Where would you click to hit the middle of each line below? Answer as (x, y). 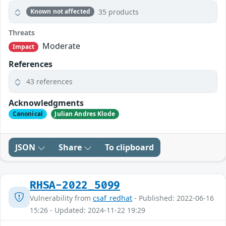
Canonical (27, 114)
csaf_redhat (112, 198)
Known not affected (60, 12)
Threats (22, 32)
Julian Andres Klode (85, 114)
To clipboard (129, 148)
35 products (118, 12)
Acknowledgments (46, 103)
